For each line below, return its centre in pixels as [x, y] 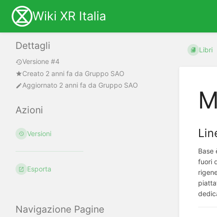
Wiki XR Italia [69, 16]
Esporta [39, 169]
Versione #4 [41, 62]
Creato [34, 73]
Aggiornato [41, 85]
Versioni [39, 134]
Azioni [29, 110]
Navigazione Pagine [60, 209]
